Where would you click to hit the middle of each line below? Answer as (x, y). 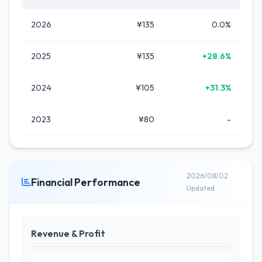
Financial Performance (86, 182)
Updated (201, 188)
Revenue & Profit (68, 233)
